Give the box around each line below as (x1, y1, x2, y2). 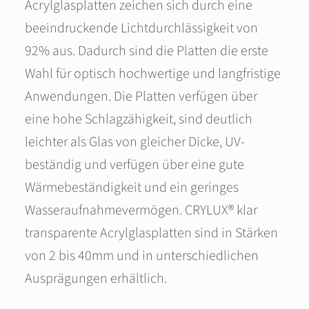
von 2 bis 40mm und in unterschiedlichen (25, 246, 259, 266)
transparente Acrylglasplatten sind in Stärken (25, 223, 278, 243)
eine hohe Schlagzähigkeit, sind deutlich (25, 110, 252, 129)
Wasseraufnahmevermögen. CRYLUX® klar (25, 201, 257, 220)
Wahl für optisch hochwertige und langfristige (25, 64, 281, 83)
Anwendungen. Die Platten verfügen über (25, 87, 257, 106)
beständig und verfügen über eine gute (25, 155, 244, 175)
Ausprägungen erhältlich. (25, 269, 167, 288)
